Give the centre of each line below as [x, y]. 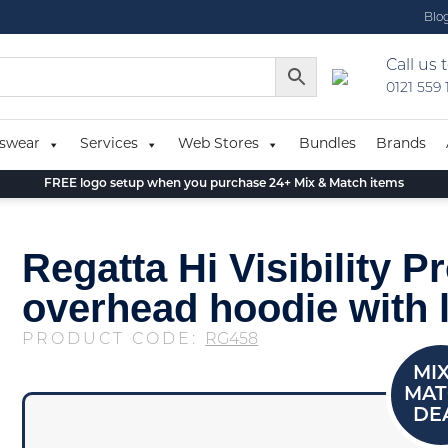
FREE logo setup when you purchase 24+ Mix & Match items [223, 184]
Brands [401, 144]
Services [109, 144]
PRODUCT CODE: [114, 340]
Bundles [327, 144]
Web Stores [218, 144]
